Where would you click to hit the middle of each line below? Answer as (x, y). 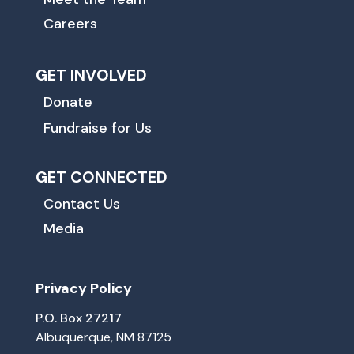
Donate (68, 102)
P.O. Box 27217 (78, 318)
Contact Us (81, 203)
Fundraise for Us (97, 128)
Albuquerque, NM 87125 (103, 337)
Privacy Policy (83, 288)
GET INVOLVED (91, 75)
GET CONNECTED (101, 177)
